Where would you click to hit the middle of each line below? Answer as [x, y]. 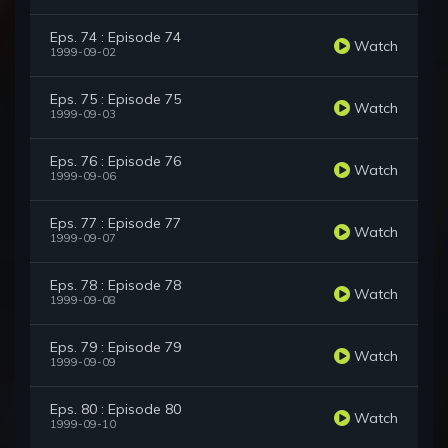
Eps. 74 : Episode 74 [115, 37]
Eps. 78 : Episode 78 [115, 285]
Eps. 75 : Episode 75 [115, 99]
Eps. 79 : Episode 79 [115, 347]
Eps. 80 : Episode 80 [115, 409]
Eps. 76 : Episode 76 [115, 161]
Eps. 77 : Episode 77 [115, 223]
